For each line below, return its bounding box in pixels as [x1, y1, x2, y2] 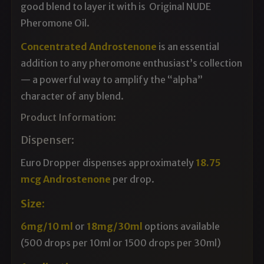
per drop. [111, 173, 155, 185]
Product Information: [21, 111, 117, 123]
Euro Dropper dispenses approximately [21, 156, 196, 169]
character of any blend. [21, 90, 124, 102]
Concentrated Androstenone [21, 40, 157, 52]
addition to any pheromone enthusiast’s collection [21, 57, 243, 69]
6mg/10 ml [21, 220, 74, 232]
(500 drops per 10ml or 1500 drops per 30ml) [21, 236, 222, 249]
